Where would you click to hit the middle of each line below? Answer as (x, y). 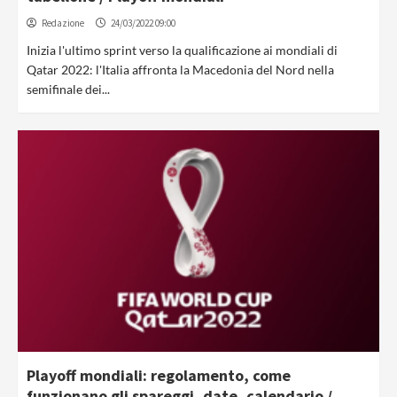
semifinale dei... (68, 89)
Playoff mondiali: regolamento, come (159, 375)
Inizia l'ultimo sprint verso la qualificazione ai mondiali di (182, 50)
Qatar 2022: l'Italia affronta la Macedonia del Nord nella (180, 70)
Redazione (63, 23)
